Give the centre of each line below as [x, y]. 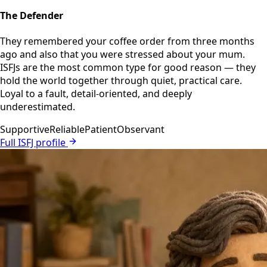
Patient [101, 130]
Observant [141, 130]
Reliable [67, 130]
